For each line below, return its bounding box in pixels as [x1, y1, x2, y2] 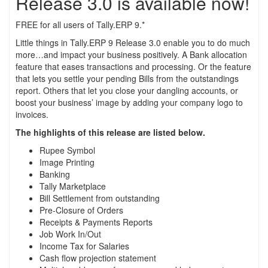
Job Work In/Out [39, 228, 101, 240]
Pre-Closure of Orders [39, 204, 123, 217]
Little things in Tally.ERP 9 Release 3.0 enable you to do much [16, 36, 250, 49]
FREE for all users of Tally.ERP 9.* [16, 19, 145, 31]
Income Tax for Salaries [39, 240, 129, 252]
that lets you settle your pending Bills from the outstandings [16, 72, 239, 85]
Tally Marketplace [39, 180, 106, 193]
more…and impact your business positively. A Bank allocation [16, 48, 247, 61]
